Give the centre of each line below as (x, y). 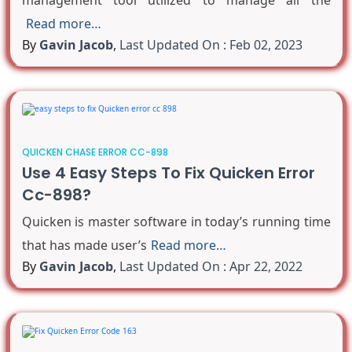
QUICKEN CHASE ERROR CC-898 (95, 152)
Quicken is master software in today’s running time (176, 222)
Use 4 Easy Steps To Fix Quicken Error (168, 173)
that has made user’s (84, 246)
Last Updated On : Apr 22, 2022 (211, 267)
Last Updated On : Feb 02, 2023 (211, 45)
